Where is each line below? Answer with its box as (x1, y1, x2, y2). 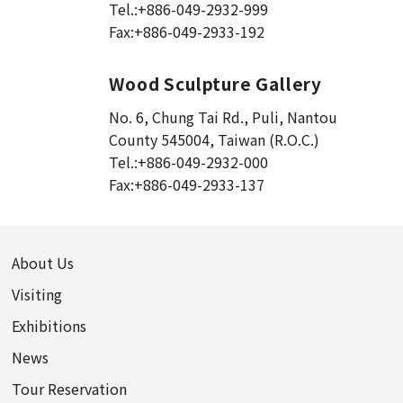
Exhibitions (12, 315, 87, 337)
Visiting (12, 283, 63, 306)
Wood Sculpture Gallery (109, 70, 322, 95)
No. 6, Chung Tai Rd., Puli (109, 105, 280, 128)
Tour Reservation (12, 378, 128, 400)
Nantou (287, 105, 338, 128)
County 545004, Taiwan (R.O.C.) (109, 128, 320, 150)
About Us (12, 252, 75, 274)
